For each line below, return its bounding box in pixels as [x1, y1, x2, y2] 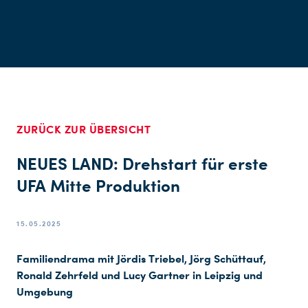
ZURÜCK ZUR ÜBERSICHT [16, 122, 151, 136]
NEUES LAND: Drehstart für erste [16, 153, 268, 174]
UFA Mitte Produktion [16, 175, 180, 196]
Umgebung [16, 285, 73, 298]
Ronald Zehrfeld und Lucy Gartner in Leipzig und [16, 268, 263, 282]
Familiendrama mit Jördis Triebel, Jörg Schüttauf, [16, 252, 266, 265]
